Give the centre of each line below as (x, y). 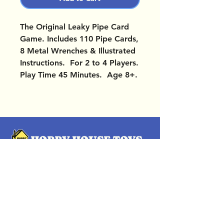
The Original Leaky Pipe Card (74, 27)
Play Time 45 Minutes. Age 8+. (79, 75)
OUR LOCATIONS (54, 162)
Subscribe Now (80, 214)
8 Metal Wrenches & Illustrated (78, 51)
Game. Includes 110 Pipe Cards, (79, 39)
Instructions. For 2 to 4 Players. (79, 63)
